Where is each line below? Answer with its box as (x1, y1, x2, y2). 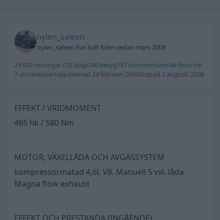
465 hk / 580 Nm (14, 117, 74, 129)
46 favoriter (169, 60, 203, 70)
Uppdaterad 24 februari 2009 (55, 70, 138, 79)
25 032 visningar (14, 60, 63, 70)
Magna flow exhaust (14, 178, 90, 190)
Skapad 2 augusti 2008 (138, 70, 204, 79)
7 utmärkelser (14, 70, 55, 79)
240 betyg (88, 60, 117, 70)
